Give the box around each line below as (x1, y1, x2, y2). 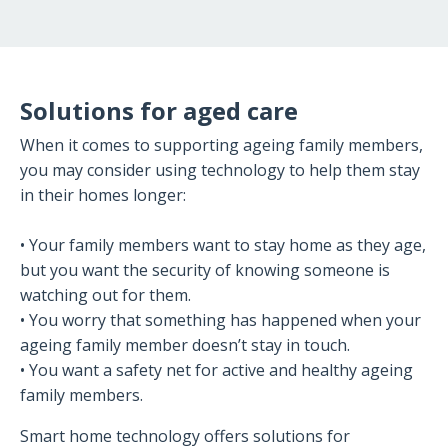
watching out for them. (20, 283, 191, 306)
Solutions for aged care (20, 93, 298, 127)
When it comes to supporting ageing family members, (20, 133, 423, 156)
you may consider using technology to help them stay (20, 158, 420, 181)
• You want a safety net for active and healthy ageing (20, 358, 413, 381)
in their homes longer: (20, 183, 186, 206)
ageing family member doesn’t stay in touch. (20, 333, 350, 356)
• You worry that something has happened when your (20, 308, 421, 331)
